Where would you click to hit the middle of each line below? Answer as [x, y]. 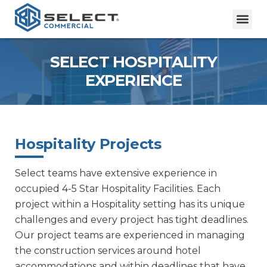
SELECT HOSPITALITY [133, 62]
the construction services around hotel [108, 251]
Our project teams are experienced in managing [130, 235]
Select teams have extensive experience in [116, 173]
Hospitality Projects [88, 144]
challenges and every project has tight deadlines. [132, 220]
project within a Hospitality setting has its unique [130, 204]
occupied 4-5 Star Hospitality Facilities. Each [118, 189]
